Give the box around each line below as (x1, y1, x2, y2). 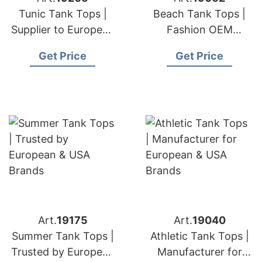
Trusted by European (11, 246, 115, 258)
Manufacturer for (157, 246, 242, 258)
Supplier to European (11, 23, 115, 36)
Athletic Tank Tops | (150, 230, 249, 242)
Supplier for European (146, 39, 253, 51)
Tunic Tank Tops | (18, 8, 107, 20)
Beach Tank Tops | (153, 8, 246, 20)
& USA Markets (162, 55, 237, 67)
